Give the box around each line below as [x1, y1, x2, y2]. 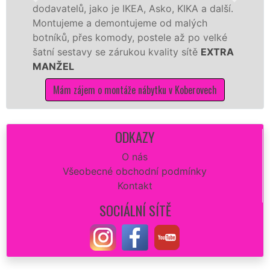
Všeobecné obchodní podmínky [63, 165, 207, 177]
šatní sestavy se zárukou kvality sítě [17, 45, 186, 58]
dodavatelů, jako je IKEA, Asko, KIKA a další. [17, 2, 219, 14]
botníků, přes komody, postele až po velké [17, 31, 213, 43]
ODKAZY [115, 126, 155, 146]
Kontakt [117, 179, 152, 192]
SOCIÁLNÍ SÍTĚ [99, 199, 171, 220]
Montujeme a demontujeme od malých [17, 16, 193, 29]
